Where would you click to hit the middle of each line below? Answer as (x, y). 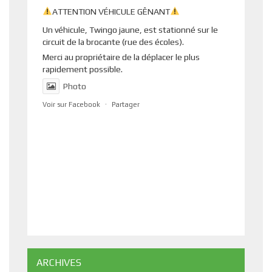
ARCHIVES (59, 262)
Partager (126, 104)
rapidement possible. (83, 69)
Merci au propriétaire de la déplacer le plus (121, 57)
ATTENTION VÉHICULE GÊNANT (111, 11)
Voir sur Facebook (71, 104)
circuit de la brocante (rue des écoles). (113, 42)
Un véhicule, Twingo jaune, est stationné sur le (130, 29)
